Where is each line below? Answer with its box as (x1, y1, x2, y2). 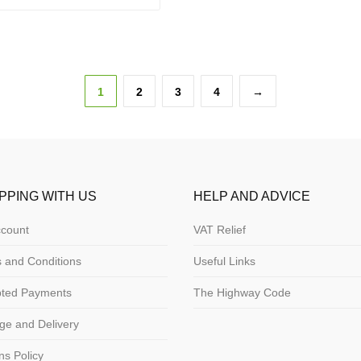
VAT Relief (193, 223, 247, 237)
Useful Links (193, 255, 256, 268)
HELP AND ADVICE (193, 189, 311, 204)
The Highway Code (193, 286, 292, 300)
